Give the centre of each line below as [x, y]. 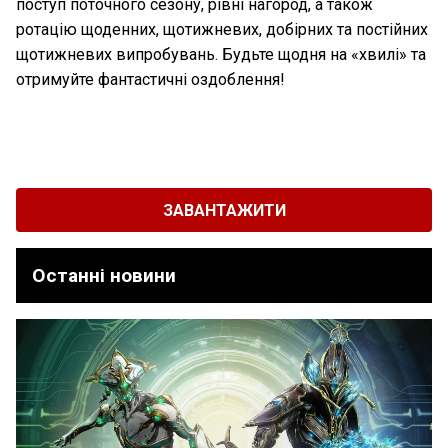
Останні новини [104, 276]
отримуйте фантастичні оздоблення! [150, 80]
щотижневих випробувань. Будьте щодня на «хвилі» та [221, 55]
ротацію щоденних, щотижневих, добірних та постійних [222, 30]
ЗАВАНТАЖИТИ [224, 210]
